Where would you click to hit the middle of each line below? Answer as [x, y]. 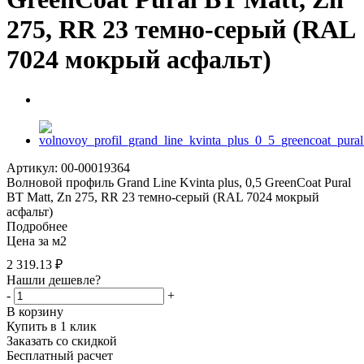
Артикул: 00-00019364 [68, 167]
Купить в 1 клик [52, 326]
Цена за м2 [37, 240]
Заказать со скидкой [62, 340]
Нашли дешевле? [54, 279]
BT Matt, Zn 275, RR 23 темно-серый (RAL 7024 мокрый [163, 197]
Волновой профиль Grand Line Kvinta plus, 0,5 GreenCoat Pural [179, 182]
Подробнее [37, 226]
